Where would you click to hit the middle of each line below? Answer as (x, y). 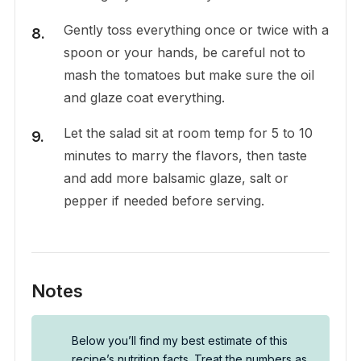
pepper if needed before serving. (164, 201)
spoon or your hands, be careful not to (184, 53)
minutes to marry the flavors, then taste (185, 156)
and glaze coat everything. (144, 98)
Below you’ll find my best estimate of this (179, 341)
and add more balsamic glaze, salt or (176, 178)
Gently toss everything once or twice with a (196, 30)
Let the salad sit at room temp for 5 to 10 (188, 133)
